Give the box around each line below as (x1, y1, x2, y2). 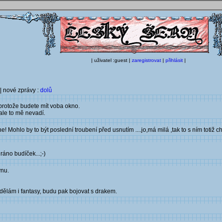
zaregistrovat (132, 57, 161, 63)
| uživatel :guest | (91, 57, 132, 63)
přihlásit (166, 57, 183, 63)
